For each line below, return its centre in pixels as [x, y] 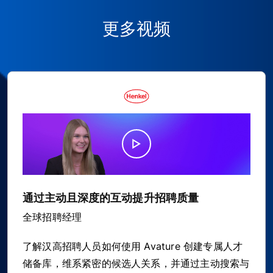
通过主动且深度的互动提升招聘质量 [111, 197]
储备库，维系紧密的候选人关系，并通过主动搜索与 [136, 263]
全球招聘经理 [52, 217]
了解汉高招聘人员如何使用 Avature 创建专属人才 [133, 246]
